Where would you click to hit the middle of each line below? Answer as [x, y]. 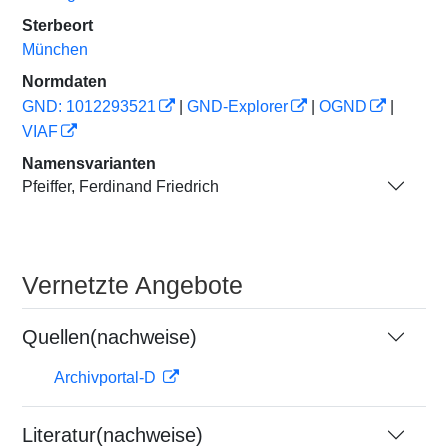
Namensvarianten [89, 163]
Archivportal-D [107, 377]
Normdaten [64, 81]
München [55, 49]
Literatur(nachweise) [112, 435]
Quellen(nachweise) [109, 337]
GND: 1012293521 [89, 106]
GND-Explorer [237, 106]
